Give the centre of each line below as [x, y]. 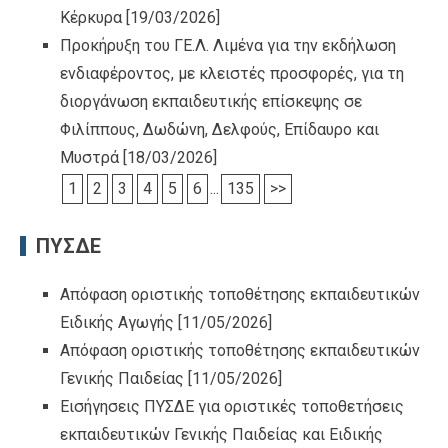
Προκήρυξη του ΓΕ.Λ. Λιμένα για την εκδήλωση [228, 45]
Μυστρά [89, 157]
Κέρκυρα [91, 17]
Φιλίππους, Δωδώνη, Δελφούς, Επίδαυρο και [219, 129]
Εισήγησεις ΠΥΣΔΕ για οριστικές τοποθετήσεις [232, 406]
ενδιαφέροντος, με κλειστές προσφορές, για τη [232, 73]
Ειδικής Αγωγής [117, 322]
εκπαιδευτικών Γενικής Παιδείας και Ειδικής [221, 434]
